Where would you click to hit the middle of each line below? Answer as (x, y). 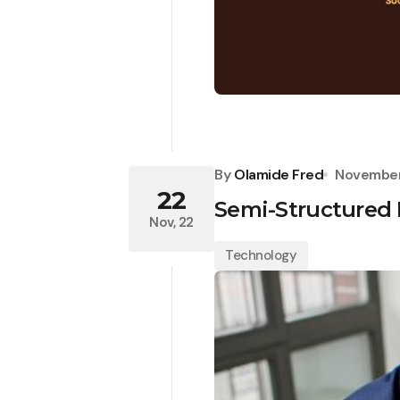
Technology (261, 255)
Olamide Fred (279, 174)
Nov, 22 (171, 223)
